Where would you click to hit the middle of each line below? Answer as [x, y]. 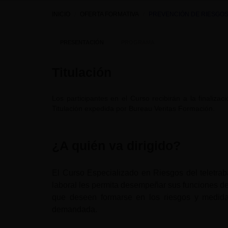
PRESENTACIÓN [82, 42]
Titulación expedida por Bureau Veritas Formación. [133, 109]
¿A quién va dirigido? [116, 146]
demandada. [75, 209]
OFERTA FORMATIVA [109, 14]
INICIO [61, 14]
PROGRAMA [138, 42]
